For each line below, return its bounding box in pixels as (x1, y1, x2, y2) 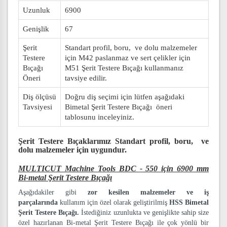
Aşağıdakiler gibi (18, 188, 88, 196)
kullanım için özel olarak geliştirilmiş (58, 199, 169, 206)
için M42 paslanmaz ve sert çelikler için (65, 54, 191, 62)
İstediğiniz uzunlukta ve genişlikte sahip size (81, 209, 209, 216)
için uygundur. (77, 145, 127, 154)
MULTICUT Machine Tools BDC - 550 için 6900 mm (18, 164, 209, 173)
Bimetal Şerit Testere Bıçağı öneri (65, 103, 172, 111)
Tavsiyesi (23, 103, 52, 111)
